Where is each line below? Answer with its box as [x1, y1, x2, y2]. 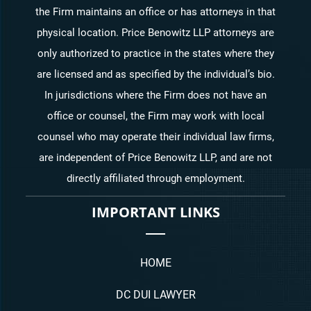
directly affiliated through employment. [66, 171, 245, 185]
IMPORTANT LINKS [91, 202, 220, 221]
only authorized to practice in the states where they [37, 47, 274, 60]
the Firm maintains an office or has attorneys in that [35, 5, 276, 18]
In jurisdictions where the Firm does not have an [44, 88, 267, 101]
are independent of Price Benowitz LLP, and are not [39, 151, 272, 164]
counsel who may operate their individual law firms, [37, 130, 274, 143]
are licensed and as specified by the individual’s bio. [36, 67, 275, 81]
